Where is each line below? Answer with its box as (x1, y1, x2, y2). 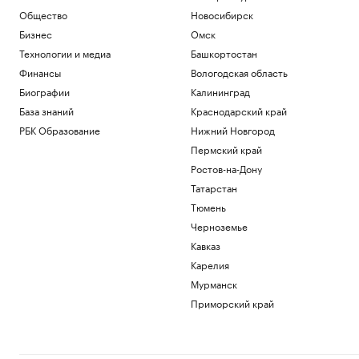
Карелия (190, 256, 229, 272)
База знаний (19, 103, 74, 118)
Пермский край (190, 141, 262, 156)
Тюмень (190, 199, 226, 214)
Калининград (190, 83, 250, 99)
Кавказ (190, 237, 220, 252)
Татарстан (190, 179, 237, 195)
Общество (19, 6, 67, 22)
